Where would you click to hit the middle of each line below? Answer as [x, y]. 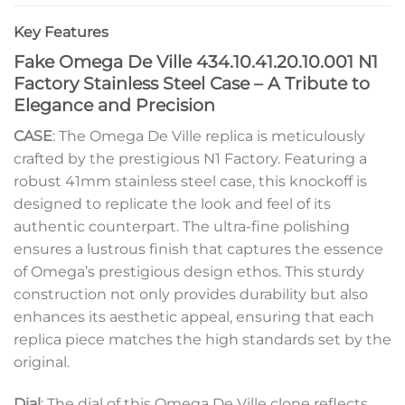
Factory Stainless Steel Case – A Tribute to [192, 84]
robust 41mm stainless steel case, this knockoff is [190, 181]
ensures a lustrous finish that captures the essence [198, 249]
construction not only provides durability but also [191, 294]
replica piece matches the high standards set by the [202, 339]
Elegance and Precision [114, 105]
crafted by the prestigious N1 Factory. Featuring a [190, 158]
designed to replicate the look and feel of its [172, 203]
